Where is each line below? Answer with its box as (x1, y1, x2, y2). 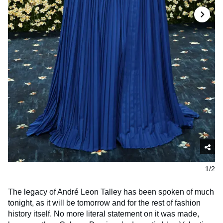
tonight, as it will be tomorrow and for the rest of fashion (8, 199, 201, 208)
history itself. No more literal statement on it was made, (8, 210, 199, 219)
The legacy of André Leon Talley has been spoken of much (8, 188, 214, 197)
